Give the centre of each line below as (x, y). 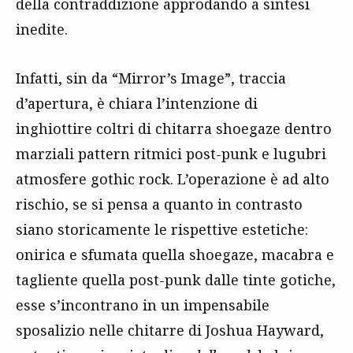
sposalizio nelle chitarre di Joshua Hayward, (170, 330)
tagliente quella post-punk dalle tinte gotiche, (176, 279)
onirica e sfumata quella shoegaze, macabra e (175, 254)
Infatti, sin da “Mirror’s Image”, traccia (151, 78)
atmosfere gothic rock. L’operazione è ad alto (173, 178)
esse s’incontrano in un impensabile (143, 305)
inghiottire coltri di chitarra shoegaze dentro (174, 128)
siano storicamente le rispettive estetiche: (162, 229)
